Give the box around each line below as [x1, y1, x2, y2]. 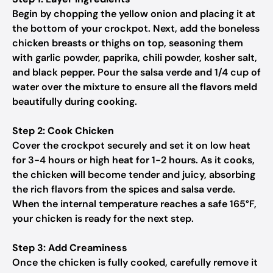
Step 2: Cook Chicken [12, 124, 114, 137]
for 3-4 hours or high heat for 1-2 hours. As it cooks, [12, 154, 255, 166]
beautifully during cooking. [12, 95, 137, 108]
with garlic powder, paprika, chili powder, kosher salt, [12, 51, 257, 64]
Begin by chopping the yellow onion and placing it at [12, 7, 255, 20]
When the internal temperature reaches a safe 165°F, [12, 197, 257, 210]
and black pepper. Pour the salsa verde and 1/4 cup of [12, 66, 261, 79]
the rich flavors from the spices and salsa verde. [12, 183, 235, 196]
